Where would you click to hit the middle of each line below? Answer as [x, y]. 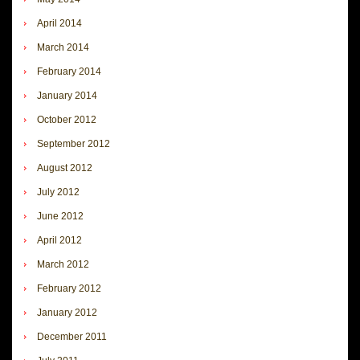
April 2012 [59, 240]
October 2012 [67, 119]
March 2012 [63, 264]
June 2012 [60, 216]
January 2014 [67, 95]
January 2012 [67, 312]
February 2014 [69, 71]
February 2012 [69, 288]
